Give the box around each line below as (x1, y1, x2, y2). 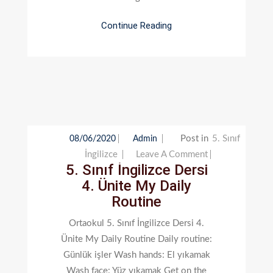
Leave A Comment (135, 149, 208, 159)
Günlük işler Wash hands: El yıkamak (63, 250, 210, 260)
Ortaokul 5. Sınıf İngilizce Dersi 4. (69, 218, 204, 228)
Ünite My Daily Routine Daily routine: (61, 234, 212, 244)
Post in (180, 133, 211, 143)
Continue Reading (101, 20, 172, 31)
